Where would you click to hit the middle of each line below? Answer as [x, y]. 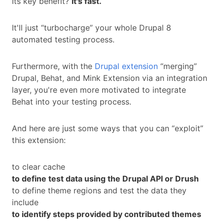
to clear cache [38, 167]
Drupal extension [126, 66]
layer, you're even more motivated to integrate [99, 90]
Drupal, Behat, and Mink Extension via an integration [110, 78]
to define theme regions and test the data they [99, 191]
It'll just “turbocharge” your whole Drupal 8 [92, 28]
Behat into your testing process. [72, 102]
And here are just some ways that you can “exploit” [108, 129]
